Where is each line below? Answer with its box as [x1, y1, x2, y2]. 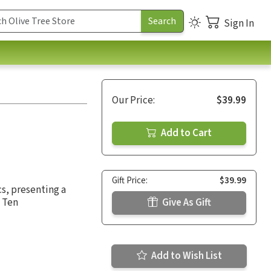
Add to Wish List [149, 248, 222, 263]
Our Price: [112, 93, 155, 108]
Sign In [224, 16, 254, 31]
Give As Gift [160, 195, 211, 210]
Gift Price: [112, 174, 148, 187]
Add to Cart [159, 125, 212, 140]
